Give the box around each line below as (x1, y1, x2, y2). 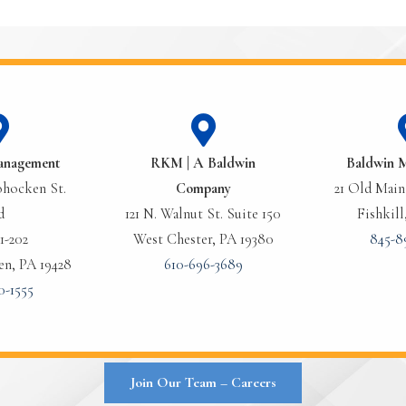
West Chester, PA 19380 (132, 229, 274, 248)
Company (175, 179, 231, 198)
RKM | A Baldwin (150, 153, 256, 172)
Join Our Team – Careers (130, 372, 276, 391)
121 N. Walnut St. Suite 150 (125, 204, 281, 223)
